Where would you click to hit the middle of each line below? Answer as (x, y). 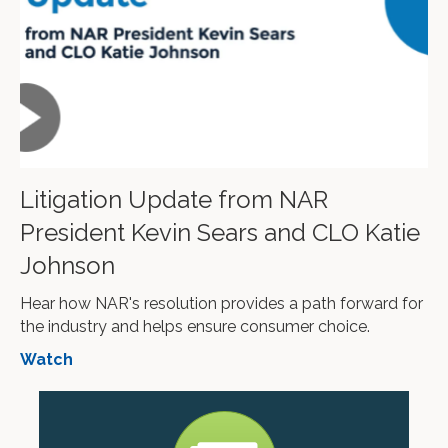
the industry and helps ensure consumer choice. (195, 327)
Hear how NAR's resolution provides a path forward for (221, 304)
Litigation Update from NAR (174, 200)
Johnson (67, 266)
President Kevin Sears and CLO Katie (220, 233)
